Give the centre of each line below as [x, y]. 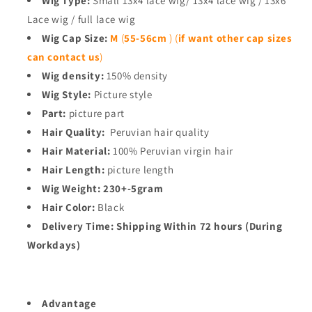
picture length [140, 170]
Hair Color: [69, 208]
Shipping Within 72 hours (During [200, 226]
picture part [95, 114]
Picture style [122, 95]
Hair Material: [76, 151]
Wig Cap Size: [76, 38]
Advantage [69, 304]
